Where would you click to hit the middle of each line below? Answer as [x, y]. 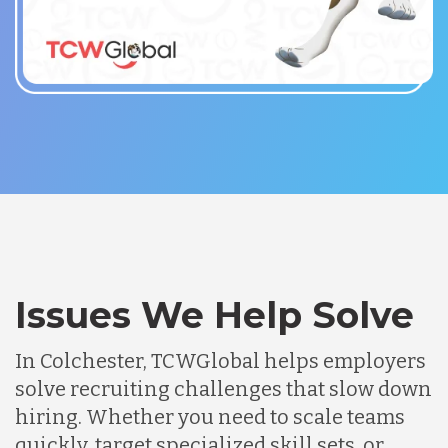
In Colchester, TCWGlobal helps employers [220, 360]
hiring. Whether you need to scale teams [210, 416]
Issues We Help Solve [214, 314]
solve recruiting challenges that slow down [223, 388]
